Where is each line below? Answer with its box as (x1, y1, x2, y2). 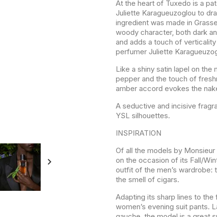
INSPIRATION (116, 128, 161, 138)
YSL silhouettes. (116, 110, 170, 120)
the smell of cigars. (116, 174, 179, 184)
